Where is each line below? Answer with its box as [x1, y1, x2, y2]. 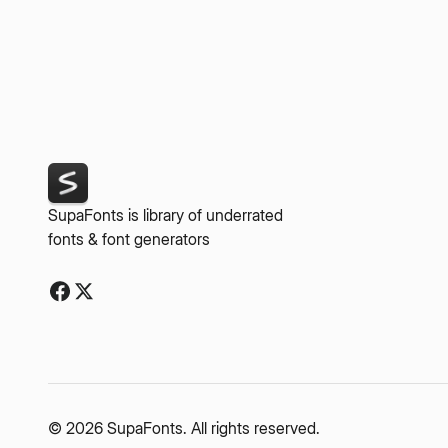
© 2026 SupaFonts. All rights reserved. [48, 417, 320, 438]
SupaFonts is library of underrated [48, 204, 283, 225]
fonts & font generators [48, 228, 210, 249]
